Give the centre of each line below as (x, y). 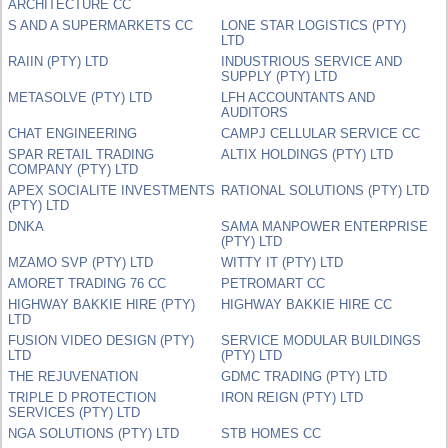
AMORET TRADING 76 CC (87, 283)
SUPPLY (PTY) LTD (279, 76)
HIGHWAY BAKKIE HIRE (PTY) (102, 304)
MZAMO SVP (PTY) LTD (81, 262)
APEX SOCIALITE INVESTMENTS (112, 190)
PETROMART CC (273, 283)
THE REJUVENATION (73, 376)
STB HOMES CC (271, 433)
